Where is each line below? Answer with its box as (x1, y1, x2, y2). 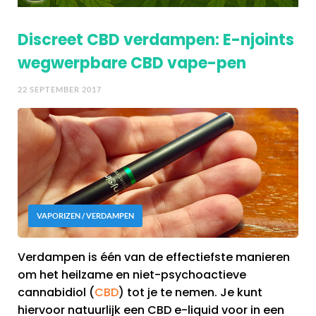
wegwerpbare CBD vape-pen (18, 51, 246, 74)
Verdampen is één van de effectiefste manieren (18, 248, 290, 265)
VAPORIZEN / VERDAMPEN (37, 211, 134, 220)
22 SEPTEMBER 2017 (18, 85, 102, 94)
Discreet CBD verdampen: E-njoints (18, 28, 294, 51)
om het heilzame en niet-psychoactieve (18, 266, 246, 283)
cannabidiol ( (18, 284, 95, 300)
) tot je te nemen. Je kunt (119, 284, 262, 300)
